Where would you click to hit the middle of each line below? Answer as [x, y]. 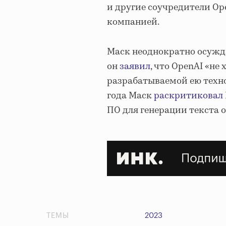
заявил [135, 67]
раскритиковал [188, 96]
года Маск [130, 96]
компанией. [133, 22]
